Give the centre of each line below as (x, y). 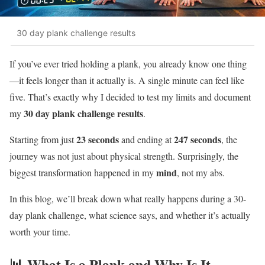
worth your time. (40, 231)
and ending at (146, 139)
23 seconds (98, 139)
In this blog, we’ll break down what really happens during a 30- (128, 198)
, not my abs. (201, 172)
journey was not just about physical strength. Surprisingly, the (124, 156)
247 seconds (198, 139)
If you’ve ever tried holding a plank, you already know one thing (128, 63)
